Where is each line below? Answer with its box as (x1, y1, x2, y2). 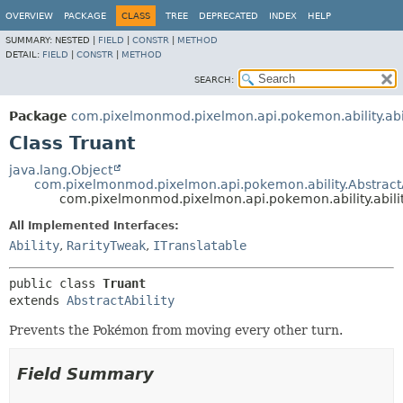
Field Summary (17, 364, 154, 383)
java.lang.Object (9, 163, 112, 177)
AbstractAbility (67, 293, 175, 308)
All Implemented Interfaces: (9, 219, 179, 232)
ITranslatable (153, 238, 246, 253)
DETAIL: (5, 49, 42, 59)
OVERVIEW (5, 11, 53, 21)
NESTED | (55, 35, 98, 45)
